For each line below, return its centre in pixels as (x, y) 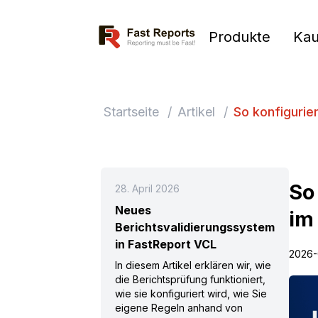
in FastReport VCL (166, 244)
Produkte (240, 37)
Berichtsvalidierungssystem (195, 227)
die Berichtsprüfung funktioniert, (190, 279)
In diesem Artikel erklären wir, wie (193, 265)
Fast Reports (127, 31)
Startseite (131, 112)
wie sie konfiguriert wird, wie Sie (191, 294)
